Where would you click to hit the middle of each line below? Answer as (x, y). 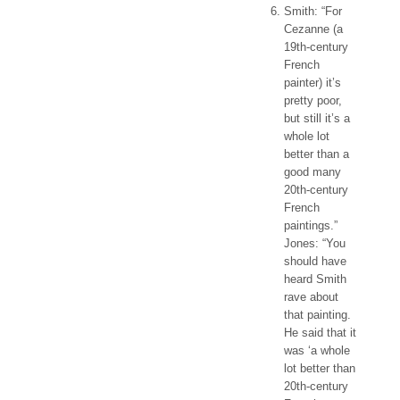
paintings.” (311, 225)
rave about (311, 297)
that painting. (317, 315)
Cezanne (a (313, 29)
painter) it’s (312, 83)
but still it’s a (317, 118)
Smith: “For (313, 11)
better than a (317, 154)
